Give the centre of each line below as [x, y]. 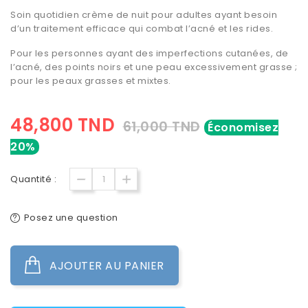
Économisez [243, 128]
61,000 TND [161, 127]
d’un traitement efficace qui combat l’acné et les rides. [142, 29]
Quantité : [33, 179]
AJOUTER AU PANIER [107, 266]
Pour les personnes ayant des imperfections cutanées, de [150, 54]
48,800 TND [63, 125]
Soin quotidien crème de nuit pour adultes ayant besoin [144, 15]
